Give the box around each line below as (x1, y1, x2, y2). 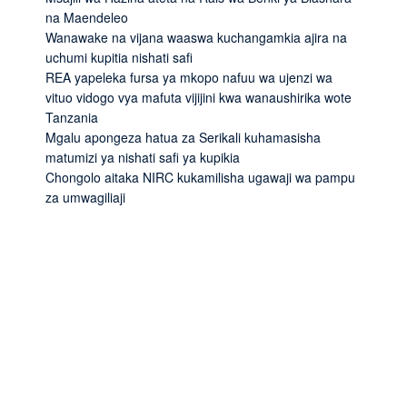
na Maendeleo (45, 7, 128, 26)
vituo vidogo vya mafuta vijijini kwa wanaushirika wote (45, 87, 352, 106)
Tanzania (45, 107, 98, 126)
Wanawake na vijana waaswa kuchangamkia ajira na (45, 27, 347, 46)
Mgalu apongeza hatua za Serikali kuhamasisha (45, 127, 321, 146)
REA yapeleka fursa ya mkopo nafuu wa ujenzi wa (45, 67, 333, 86)
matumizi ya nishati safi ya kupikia (45, 147, 240, 166)
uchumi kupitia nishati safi (45, 47, 193, 66)
